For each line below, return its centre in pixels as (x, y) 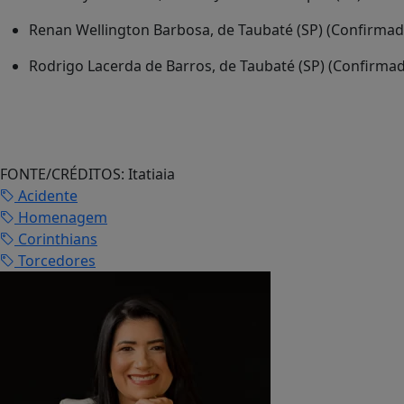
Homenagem (61, 217)
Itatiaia (150, 174)
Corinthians (56, 239)
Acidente (46, 195)
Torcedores (55, 260)
